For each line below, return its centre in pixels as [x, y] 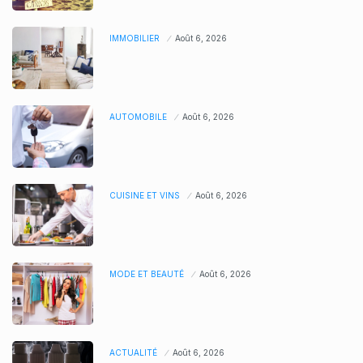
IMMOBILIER [135, 38]
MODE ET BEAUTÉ [147, 274]
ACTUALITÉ [133, 353]
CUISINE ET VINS [145, 196]
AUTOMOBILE [138, 117]
